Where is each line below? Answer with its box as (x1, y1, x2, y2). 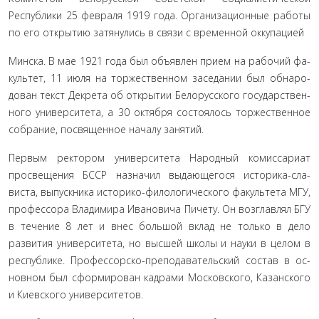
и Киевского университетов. (9, 288, 143, 301)
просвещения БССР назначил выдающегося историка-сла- (9, 168, 310, 182)
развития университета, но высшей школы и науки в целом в (9, 236, 310, 250)
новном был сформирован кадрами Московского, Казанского (9, 271, 310, 284)
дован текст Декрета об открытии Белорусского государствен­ (9, 88, 310, 102)
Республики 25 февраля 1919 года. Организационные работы (9, 9, 310, 22)
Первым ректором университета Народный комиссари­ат (9, 151, 310, 164)
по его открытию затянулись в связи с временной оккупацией (9, 26, 304, 39)
